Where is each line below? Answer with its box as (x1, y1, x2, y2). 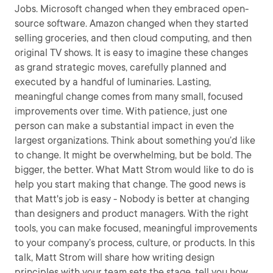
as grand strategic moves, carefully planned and (15, 62, 227, 73)
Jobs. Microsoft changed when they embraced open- (15, 3, 249, 15)
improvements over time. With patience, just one (15, 105, 227, 117)
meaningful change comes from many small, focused (15, 91, 243, 102)
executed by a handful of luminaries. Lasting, (15, 76, 211, 88)
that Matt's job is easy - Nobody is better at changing (15, 193, 249, 205)
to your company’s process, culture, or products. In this (15, 237, 255, 249)
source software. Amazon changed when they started (15, 18, 249, 29)
